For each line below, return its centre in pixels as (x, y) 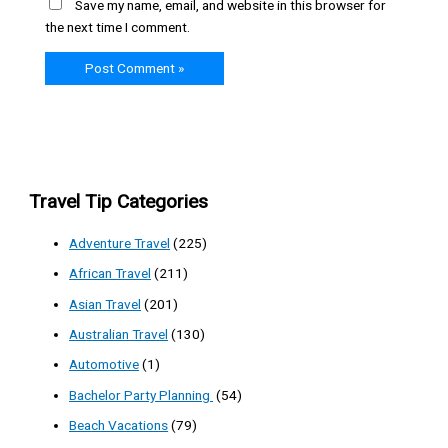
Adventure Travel (120, 242)
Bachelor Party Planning (141, 394)
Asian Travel (105, 303)
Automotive (104, 364)
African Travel (110, 273)
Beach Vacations (119, 425)
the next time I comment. (117, 27)
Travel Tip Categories (119, 201)
